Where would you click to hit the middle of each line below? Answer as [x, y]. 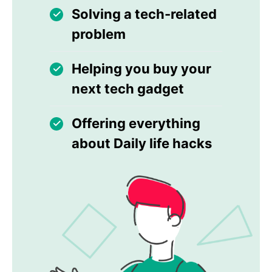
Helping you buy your [141, 68]
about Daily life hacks [142, 143]
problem [99, 34]
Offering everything [136, 123]
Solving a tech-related [144, 14]
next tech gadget [128, 88]
